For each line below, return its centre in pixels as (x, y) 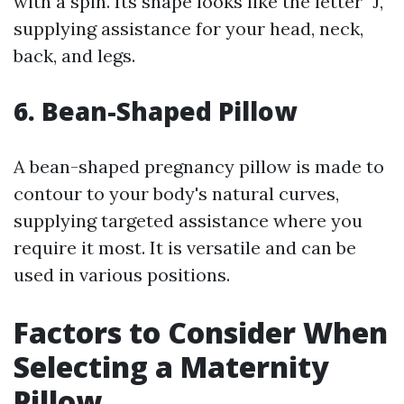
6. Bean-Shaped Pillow (155, 111)
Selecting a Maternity (171, 367)
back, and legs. (74, 56)
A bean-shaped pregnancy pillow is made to (199, 167)
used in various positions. (122, 275)
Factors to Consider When (201, 333)
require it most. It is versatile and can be (185, 248)
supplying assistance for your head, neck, (188, 29)
